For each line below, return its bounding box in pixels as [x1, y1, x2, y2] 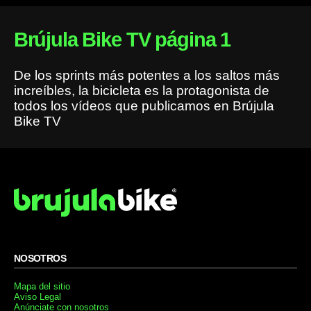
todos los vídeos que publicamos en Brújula [13, 98, 274, 113]
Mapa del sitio [13, 281, 70, 292]
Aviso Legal [13, 292, 61, 303]
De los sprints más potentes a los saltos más [13, 67, 280, 83]
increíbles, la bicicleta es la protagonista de [13, 83, 269, 98]
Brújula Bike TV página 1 [13, 28, 231, 51]
